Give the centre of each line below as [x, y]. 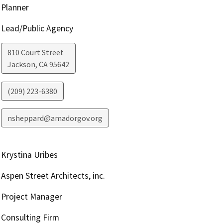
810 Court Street [35, 53]
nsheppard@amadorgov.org [55, 118]
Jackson [21, 64]
